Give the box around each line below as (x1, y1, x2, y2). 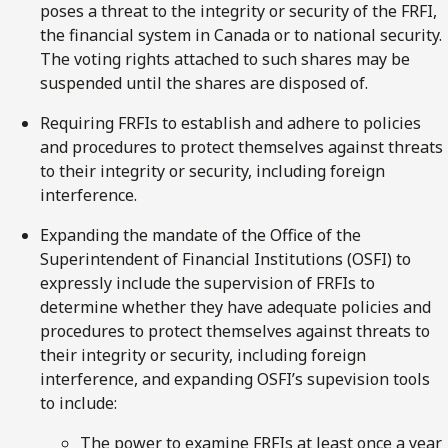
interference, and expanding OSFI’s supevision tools (40, 367, 430, 390)
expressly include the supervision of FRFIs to (40, 271, 375, 294)
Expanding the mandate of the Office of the (40, 223, 361, 246)
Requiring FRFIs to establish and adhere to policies (40, 111, 421, 134)
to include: (40, 391, 117, 414)
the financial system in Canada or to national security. (40, 23, 442, 46)
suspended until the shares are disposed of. (40, 71, 368, 94)
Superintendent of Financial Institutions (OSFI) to (40, 247, 411, 270)
